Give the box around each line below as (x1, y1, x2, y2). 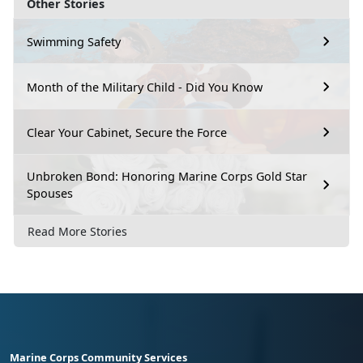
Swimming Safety (27, 33, 121, 49)
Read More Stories (28, 223, 127, 239)
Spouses (27, 186, 73, 202)
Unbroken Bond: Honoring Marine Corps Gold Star (27, 169, 307, 185)
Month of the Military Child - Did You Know (27, 79, 263, 95)
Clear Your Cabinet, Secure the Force (27, 124, 227, 140)
